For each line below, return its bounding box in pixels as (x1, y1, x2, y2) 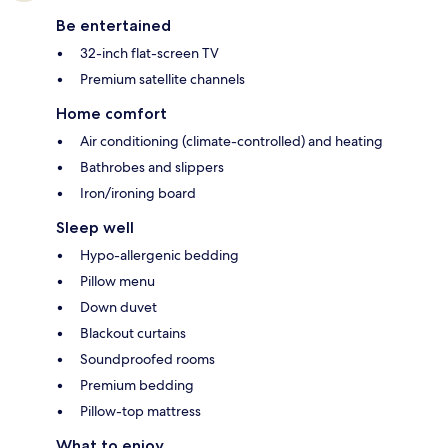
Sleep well (56, 217, 134, 237)
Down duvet (80, 297, 157, 316)
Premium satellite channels (80, 69, 245, 88)
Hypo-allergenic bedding (80, 245, 239, 264)
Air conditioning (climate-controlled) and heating (80, 131, 383, 150)
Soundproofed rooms (80, 349, 215, 368)
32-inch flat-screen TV (80, 43, 219, 62)
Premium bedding (80, 375, 194, 394)
